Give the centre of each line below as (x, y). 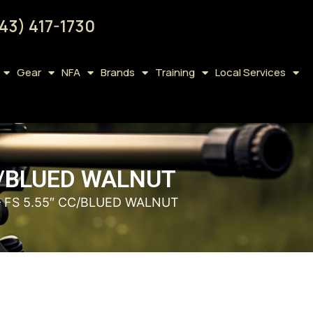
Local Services (250, 72)
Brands (117, 72)
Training (175, 72)
